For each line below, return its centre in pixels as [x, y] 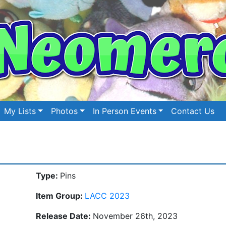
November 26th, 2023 [135, 216]
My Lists [20, 111]
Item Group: [60, 195]
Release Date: [64, 216]
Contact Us [193, 111]
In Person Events [124, 111]
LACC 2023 [107, 195]
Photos [65, 111]
